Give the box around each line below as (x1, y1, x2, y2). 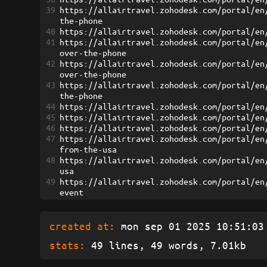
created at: (49, 220, 116, 232)
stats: (49, 239, 86, 252)
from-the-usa (60, 144, 117, 155)
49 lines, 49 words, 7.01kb (85, 239, 247, 252)
